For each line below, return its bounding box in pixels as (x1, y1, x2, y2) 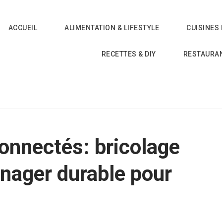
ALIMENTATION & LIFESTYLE (64, 24, 160, 32)
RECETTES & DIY (101, 50, 156, 58)
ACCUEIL (8, 24, 38, 32)
